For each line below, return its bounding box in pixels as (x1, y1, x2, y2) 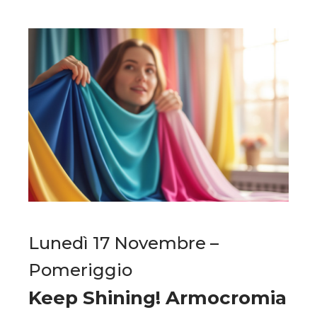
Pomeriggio (28, 260, 132, 281)
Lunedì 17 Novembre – (28, 233, 219, 254)
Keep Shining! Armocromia (28, 287, 287, 310)
